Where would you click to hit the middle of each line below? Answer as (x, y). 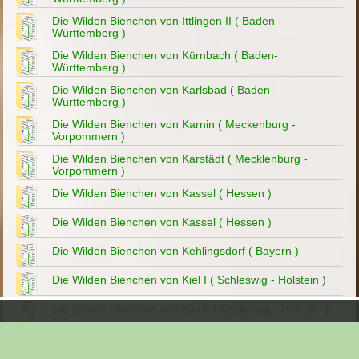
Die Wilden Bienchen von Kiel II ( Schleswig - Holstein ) (191, 309)
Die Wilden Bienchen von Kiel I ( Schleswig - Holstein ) (190, 280)
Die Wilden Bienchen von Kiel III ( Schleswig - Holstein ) (193, 338)
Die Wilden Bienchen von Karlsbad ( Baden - (165, 90)
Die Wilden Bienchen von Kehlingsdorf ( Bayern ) (176, 251)
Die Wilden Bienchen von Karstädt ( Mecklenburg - (180, 159)
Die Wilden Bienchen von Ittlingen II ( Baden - (167, 21)
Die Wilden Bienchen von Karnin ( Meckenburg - (174, 125)
